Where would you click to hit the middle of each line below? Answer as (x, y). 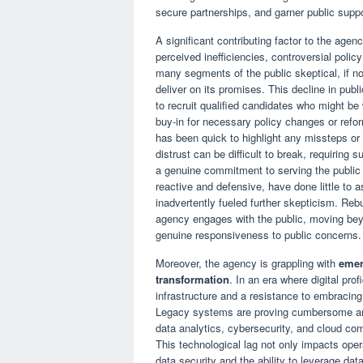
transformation (192, 279)
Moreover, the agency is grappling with (247, 263)
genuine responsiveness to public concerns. (258, 234)
